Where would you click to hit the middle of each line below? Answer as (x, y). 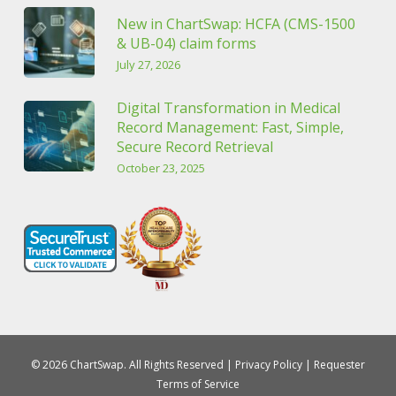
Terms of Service (198, 385)
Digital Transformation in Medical (228, 108)
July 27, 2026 (148, 65)
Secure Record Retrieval (194, 147)
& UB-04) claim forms (186, 44)
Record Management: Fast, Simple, (230, 128)
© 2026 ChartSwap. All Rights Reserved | (133, 365)
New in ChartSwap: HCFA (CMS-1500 (236, 24)
